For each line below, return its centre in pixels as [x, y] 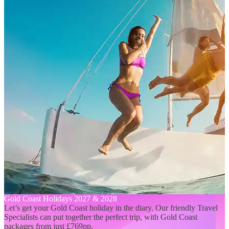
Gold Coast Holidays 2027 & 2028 [61, 198]
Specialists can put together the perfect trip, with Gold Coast [101, 217]
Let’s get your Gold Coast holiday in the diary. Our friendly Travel [111, 208]
